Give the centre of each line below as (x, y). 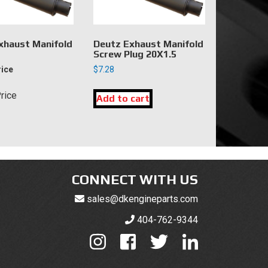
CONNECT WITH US (135, 179)
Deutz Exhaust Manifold (148, 44)
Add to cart (123, 99)
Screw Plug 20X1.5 (135, 54)
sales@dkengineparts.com (142, 199)
